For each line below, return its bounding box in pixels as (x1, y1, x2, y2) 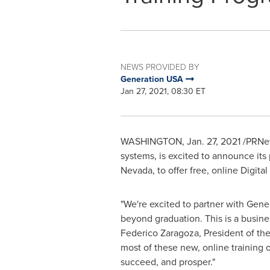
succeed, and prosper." (120, 255, 215, 269)
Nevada (120, 163, 152, 177)
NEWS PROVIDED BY (120, 61, 199, 72)
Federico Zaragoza (120, 226, 199, 240)
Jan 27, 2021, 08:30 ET (120, 85, 206, 98)
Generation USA (120, 73, 186, 85)
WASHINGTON (120, 134, 182, 148)
